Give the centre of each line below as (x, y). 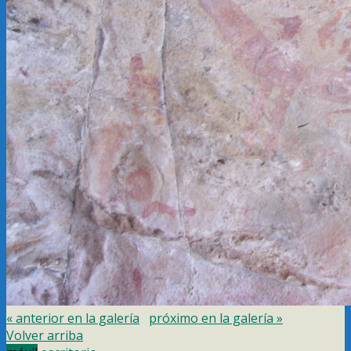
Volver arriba (45, 335)
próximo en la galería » (216, 318)
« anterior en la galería (73, 318)
